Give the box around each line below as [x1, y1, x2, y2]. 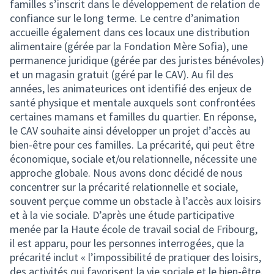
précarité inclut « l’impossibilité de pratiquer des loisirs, [10, 250, 261, 264]
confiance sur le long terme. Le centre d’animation [10, 10, 240, 25]
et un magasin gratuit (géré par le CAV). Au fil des [10, 67, 234, 81]
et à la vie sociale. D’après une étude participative [10, 207, 234, 222]
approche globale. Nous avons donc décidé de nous [10, 165, 243, 180]
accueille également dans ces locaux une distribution [10, 24, 250, 39]
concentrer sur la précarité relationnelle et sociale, [10, 179, 238, 194]
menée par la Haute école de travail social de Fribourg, [10, 221, 257, 236]
